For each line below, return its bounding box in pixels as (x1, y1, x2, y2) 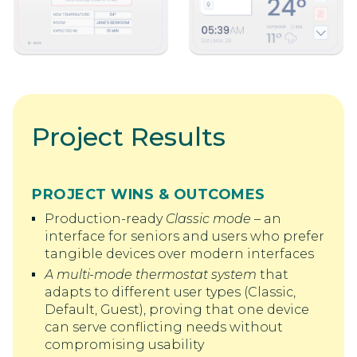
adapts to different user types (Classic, (45, 284, 296, 300)
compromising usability (45, 336, 204, 352)
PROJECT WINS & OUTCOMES (32, 185, 265, 203)
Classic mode (166, 210, 251, 226)
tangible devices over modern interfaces (45, 245, 314, 261)
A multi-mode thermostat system (45, 266, 257, 282)
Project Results (32, 120, 226, 152)
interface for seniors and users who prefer (45, 228, 324, 244)
